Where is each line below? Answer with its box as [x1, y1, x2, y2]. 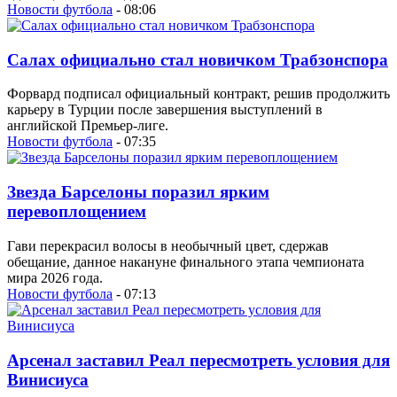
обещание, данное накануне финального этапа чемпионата [7, 253, 364, 269]
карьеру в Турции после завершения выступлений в [7, 102, 323, 118]
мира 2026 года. [7, 269, 103, 285]
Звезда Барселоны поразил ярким [7, 183, 269, 202]
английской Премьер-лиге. [7, 118, 168, 134]
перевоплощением [7, 202, 146, 222]
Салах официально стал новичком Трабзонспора [7, 50, 388, 69]
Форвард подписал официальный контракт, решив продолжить [7, 86, 390, 102]
